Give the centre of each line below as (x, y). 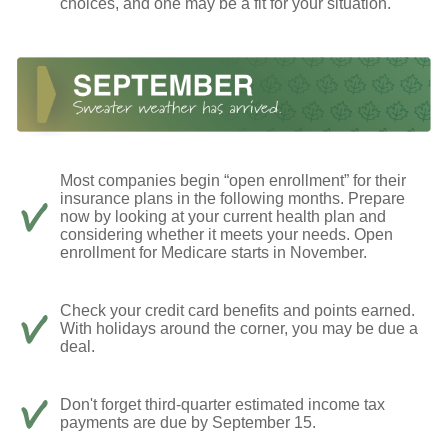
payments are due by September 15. (188, 423)
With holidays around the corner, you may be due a (239, 329)
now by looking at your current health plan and (223, 217)
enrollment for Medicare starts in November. (213, 253)
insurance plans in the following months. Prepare (232, 199)
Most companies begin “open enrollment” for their (233, 181)
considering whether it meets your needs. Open (226, 235)
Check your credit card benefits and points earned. (237, 311)
